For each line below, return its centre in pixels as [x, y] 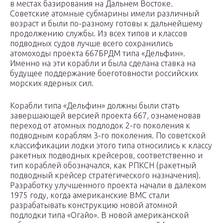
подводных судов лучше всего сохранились [91, 44]
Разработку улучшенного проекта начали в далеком [108, 185]
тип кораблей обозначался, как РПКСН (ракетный [103, 166]
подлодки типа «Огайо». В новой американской [99, 215]
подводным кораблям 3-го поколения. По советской [108, 136]
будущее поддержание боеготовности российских [104, 73]
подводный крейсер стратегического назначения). [105, 175]
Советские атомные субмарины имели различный [105, 14]
